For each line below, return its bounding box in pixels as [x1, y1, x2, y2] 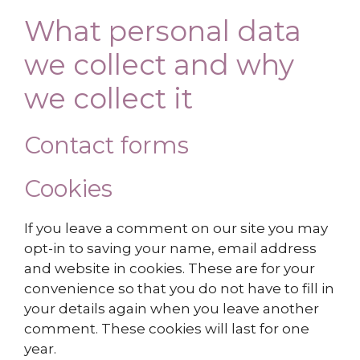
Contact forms [24, 130, 189, 159]
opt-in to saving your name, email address [24, 239, 317, 256]
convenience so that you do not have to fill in [24, 280, 334, 297]
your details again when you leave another [24, 300, 319, 317]
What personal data [24, 13, 301, 48]
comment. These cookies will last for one [24, 320, 309, 337]
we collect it [24, 80, 193, 116]
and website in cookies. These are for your [24, 260, 315, 276]
